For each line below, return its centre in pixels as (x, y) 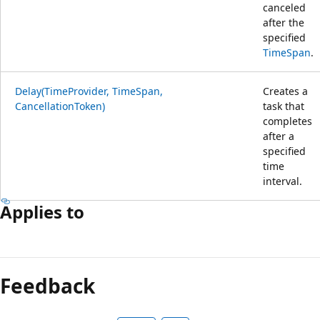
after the (284, 22)
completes (287, 121)
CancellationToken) (60, 106)
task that (284, 106)
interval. (282, 181)
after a (279, 136)
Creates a (285, 91)
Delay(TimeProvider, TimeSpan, (89, 91)
